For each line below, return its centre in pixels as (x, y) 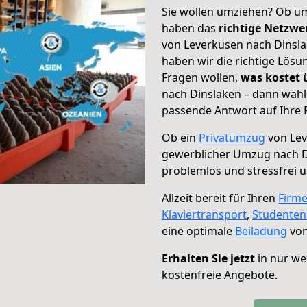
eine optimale (198, 231)
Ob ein (180, 138)
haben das (190, 28)
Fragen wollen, (201, 77)
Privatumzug (232, 138)
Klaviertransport (204, 214)
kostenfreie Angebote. (220, 275)
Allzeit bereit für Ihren (220, 198)
